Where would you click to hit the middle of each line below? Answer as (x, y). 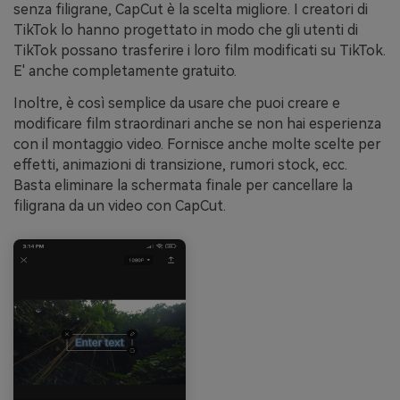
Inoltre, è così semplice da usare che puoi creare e (177, 104)
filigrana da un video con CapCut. (120, 206)
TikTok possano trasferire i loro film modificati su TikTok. (200, 51)
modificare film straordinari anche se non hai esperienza (197, 124)
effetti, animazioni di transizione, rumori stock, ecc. (180, 165)
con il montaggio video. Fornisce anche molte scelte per (197, 145)
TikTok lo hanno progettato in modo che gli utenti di (186, 30)
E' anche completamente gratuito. (125, 71)
